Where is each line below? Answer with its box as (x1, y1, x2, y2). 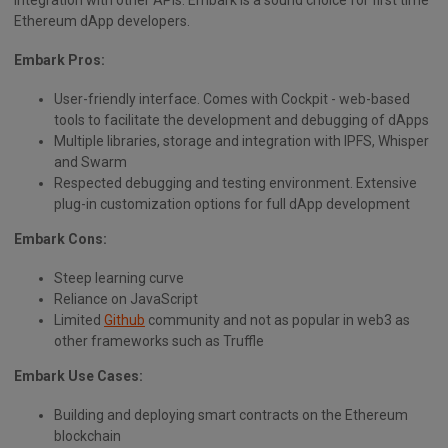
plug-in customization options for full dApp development (54, 196, 410, 212)
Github (104, 312, 145, 329)
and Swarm (54, 154, 127, 170)
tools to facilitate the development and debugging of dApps (54, 112, 429, 128)
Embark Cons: (14, 231, 107, 247)
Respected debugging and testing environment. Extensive (54, 175, 417, 191)
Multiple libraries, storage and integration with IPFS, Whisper (54, 133, 429, 149)
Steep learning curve (54, 270, 184, 287)
